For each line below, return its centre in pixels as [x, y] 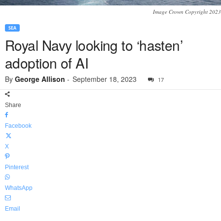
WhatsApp [19, 188]
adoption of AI [47, 63]
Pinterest [17, 167]
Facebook [18, 126]
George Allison [40, 79]
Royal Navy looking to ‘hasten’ [94, 45]
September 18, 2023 [105, 79]
